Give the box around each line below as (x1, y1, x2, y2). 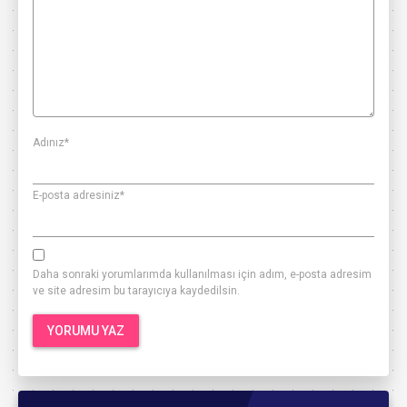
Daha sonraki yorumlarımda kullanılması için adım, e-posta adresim (33, 267, 372, 281)
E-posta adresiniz (33, 188, 120, 202)
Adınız (33, 135, 65, 149)
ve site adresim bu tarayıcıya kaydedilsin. (33, 283, 240, 297)
